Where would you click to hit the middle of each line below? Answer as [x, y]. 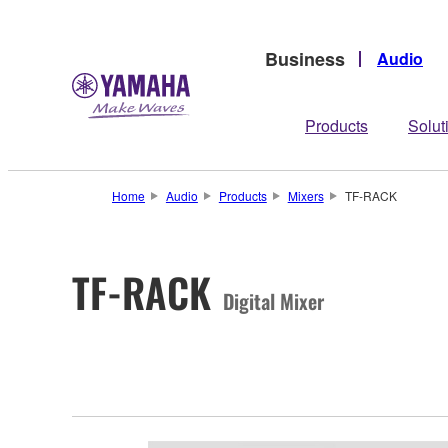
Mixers [305, 195]
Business [305, 58]
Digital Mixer [273, 300]
